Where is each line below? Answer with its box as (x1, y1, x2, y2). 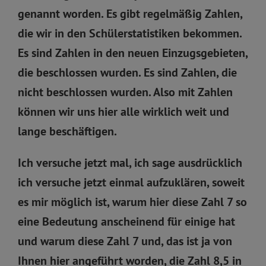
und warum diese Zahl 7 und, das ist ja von (18, 233, 232, 249)
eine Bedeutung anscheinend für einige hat (18, 213, 235, 229)
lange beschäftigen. (18, 123, 117, 139)
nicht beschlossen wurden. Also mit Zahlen (18, 84, 233, 100)
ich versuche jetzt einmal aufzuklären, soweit (18, 174, 245, 190)
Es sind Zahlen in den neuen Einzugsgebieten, (18, 45, 248, 61)
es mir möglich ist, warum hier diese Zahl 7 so (18, 194, 247, 210)
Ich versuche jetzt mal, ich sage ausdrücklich (18, 154, 242, 170)
